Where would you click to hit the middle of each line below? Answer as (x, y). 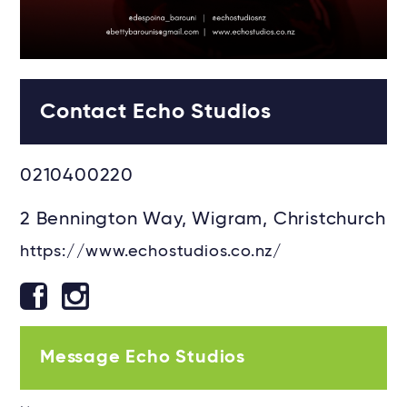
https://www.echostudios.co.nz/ (151, 252)
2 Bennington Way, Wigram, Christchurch (203, 220)
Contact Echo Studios (156, 112)
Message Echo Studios (143, 358)
